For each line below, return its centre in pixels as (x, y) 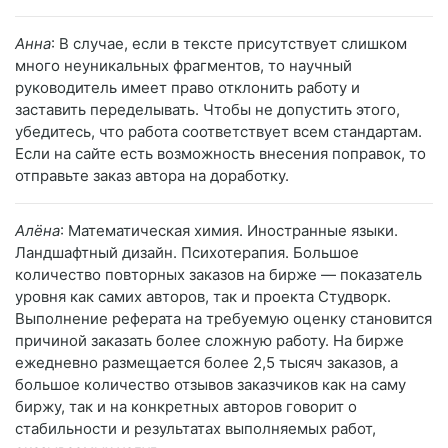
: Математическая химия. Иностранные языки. (229, 230)
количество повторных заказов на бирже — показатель (218, 274)
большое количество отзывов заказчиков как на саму (210, 384)
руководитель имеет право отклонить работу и (187, 87)
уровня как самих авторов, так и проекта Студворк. (203, 296)
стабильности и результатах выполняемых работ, (195, 428)
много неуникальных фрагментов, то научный (183, 65)
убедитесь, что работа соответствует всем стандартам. (218, 131)
